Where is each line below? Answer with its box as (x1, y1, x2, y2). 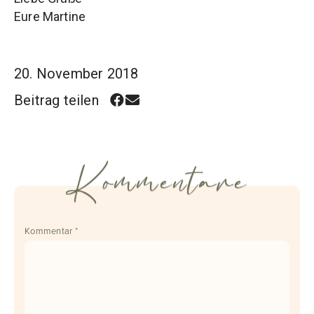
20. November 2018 (14, 65, 139, 83)
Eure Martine (14, 8, 86, 24)
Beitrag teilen (14, 92, 99, 109)
